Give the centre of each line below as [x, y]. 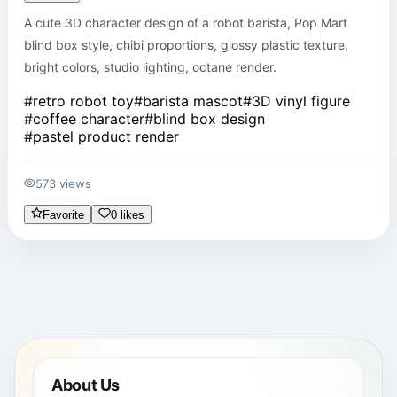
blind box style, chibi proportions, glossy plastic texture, [186, 44]
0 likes [127, 214]
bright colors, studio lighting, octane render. [150, 66]
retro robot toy [83, 101]
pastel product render [106, 136]
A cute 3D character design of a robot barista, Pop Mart [186, 22]
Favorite [64, 214]
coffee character [89, 118]
